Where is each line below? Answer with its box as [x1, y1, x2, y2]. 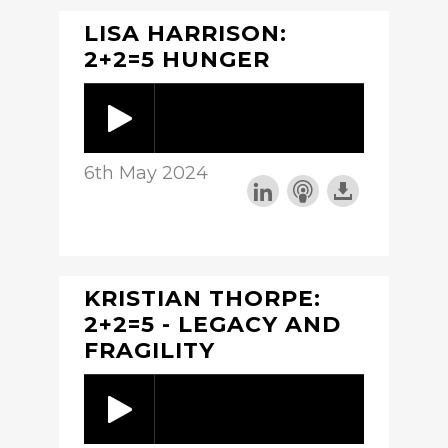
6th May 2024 [84, 161, 208, 184]
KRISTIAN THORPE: [84, 284, 321, 312]
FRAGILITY [84, 336, 215, 364]
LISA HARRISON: [84, 19, 287, 47]
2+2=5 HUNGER [84, 45, 270, 73]
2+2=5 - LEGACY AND [84, 310, 341, 338]
